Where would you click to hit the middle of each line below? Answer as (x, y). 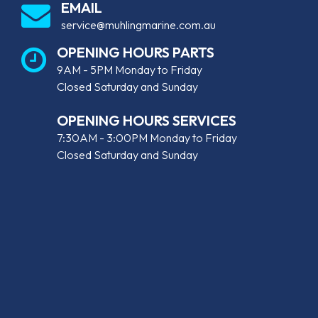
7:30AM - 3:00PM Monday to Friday (147, 138)
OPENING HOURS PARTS (135, 52)
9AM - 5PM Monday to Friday (129, 70)
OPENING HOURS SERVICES (146, 120)
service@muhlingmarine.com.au (138, 25)
